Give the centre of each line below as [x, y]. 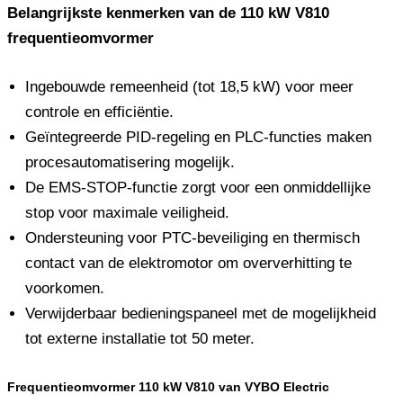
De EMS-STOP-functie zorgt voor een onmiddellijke [198, 187]
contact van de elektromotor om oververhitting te [188, 263]
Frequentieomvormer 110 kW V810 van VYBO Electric [168, 387]
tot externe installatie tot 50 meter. [140, 338]
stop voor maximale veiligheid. [127, 212]
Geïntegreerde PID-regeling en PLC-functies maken [198, 137]
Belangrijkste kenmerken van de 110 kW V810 [168, 13]
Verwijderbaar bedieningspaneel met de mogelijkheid [201, 313]
